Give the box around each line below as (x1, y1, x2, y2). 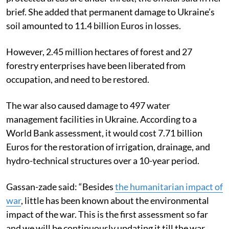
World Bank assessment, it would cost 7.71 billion (6, 127, 202, 139)
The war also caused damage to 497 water (6, 99, 170, 111)
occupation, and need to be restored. (6, 73, 149, 85)
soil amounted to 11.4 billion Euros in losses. (6, 19, 181, 31)
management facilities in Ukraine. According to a (6, 113, 197, 125)
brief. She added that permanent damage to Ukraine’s (6, 6, 215, 17)
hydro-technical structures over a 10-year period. (6, 154, 199, 166)
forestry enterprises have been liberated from (6, 59, 186, 71)
